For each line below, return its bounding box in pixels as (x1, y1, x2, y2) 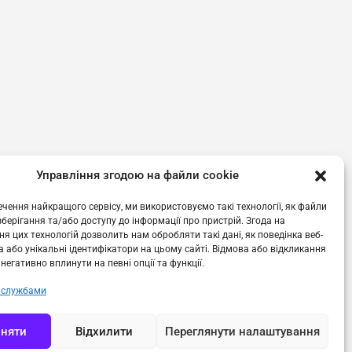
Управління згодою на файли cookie (35, 168, 239, 182)
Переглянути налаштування (164, 324, 320, 339)
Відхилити (75, 324, 133, 339)
